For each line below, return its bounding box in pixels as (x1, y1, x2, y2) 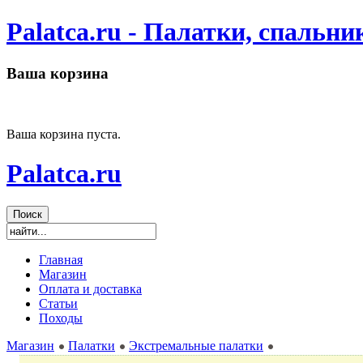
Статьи (39, 297, 78, 311)
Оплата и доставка (39, 282, 142, 297)
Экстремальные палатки (129, 339, 263, 353)
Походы (39, 311, 83, 326)
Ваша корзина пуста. (6, 126, 121, 141)
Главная (39, 253, 83, 267)
